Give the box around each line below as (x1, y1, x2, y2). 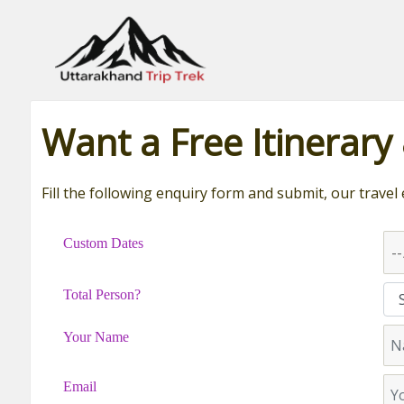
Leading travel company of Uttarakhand (55, 5, 273, 21)
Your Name (62, 328, 129, 344)
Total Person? (62, 287, 141, 303)
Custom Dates (62, 235, 143, 252)
